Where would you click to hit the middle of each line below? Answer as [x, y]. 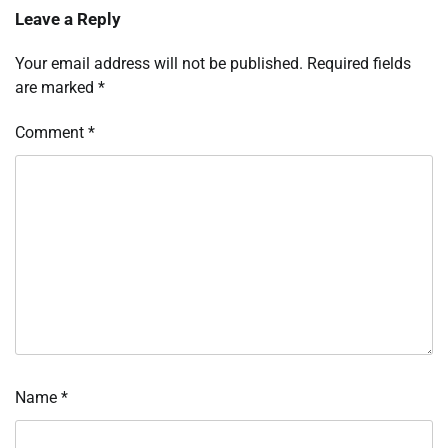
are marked [56, 88]
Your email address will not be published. [159, 64]
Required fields [359, 64]
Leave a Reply [68, 19]
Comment [51, 133]
